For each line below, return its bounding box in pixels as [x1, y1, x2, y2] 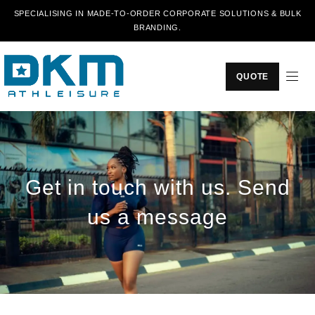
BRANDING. [134, 23, 181, 32]
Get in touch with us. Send [25, 175, 290, 199]
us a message [87, 205, 228, 229]
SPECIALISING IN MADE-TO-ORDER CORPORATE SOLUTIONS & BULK [13, 9, 302, 18]
